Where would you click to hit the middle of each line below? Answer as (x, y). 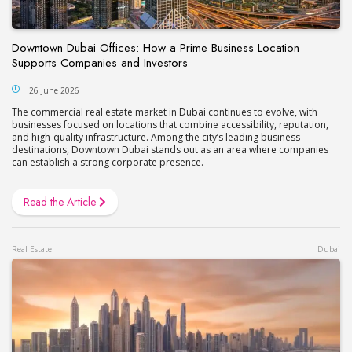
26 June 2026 (54, 90)
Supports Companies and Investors (100, 62)
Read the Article (61, 202)
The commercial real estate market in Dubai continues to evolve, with (165, 112)
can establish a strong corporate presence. (108, 162)
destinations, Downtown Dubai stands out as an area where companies (170, 149)
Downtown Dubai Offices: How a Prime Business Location (156, 48)
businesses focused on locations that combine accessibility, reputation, (170, 124)
